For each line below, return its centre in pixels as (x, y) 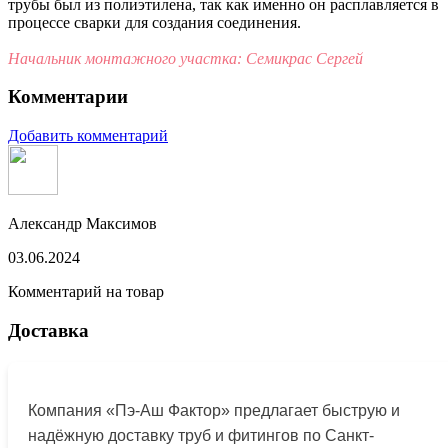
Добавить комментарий (88, 136)
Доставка (48, 330)
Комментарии (68, 97)
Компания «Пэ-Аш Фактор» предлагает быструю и (214, 410)
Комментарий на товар (86, 292)
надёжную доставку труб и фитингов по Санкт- (201, 435)
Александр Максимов (82, 224)
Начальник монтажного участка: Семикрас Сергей (185, 58)
